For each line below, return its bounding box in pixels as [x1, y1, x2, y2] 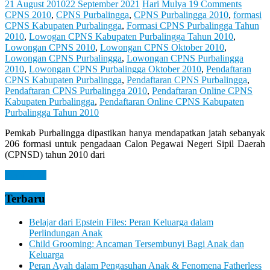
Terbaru [5, 192, 45, 206]
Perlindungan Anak [29, 227, 102, 238]
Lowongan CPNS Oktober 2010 [100, 42, 224, 53]
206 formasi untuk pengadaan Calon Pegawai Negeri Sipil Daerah [5, 139, 265, 149]
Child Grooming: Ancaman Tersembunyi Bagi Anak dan [29, 238, 244, 249]
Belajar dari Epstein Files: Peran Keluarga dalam [29, 216, 213, 227]
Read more [5, 170, 46, 181]
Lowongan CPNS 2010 [5, 42, 95, 53]
